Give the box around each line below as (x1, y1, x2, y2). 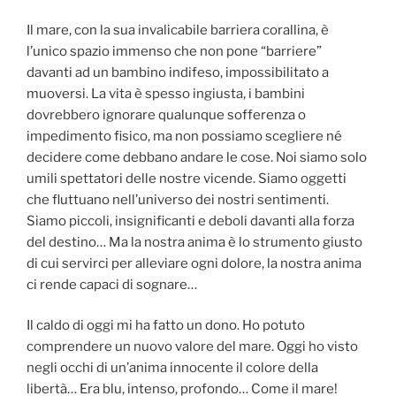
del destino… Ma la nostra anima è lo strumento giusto (27, 233, 362, 250)
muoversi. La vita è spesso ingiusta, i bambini (27, 85, 305, 102)
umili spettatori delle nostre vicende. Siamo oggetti (27, 170, 346, 187)
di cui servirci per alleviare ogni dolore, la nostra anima (27, 255, 362, 271)
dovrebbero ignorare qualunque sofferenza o (27, 106, 306, 123)
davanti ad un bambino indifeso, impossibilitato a (27, 64, 329, 80)
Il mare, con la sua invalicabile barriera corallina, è (27, 21, 329, 38)
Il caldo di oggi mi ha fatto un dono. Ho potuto (27, 317, 305, 334)
